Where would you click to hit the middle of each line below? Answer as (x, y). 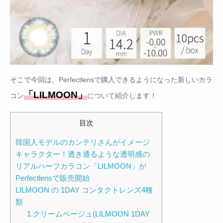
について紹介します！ (122, 95)
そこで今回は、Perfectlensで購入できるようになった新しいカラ (111, 79)
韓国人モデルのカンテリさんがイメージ (83, 142)
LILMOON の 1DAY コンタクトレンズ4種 (84, 190)
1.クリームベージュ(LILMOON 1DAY (88, 214)
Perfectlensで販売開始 (53, 178)
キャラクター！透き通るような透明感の (83, 154)
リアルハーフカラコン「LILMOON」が (81, 166)
